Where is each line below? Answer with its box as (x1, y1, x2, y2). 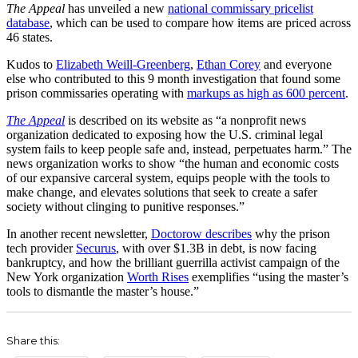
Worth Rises (127, 269, 189, 284)
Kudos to (6, 57, 56, 71)
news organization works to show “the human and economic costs (6, 156, 339, 170)
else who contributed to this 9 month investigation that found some (6, 71, 340, 86)
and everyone (261, 57, 332, 71)
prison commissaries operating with (6, 86, 187, 100)
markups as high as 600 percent (187, 86, 345, 100)
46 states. (6, 30, 53, 44)
